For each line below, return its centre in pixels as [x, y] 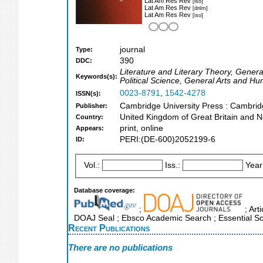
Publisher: [92, 106]
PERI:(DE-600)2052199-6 [168, 140]
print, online [141, 129]
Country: [90, 117]
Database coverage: [104, 190]
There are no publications [120, 248]
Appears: [90, 128]
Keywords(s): [97, 77]
